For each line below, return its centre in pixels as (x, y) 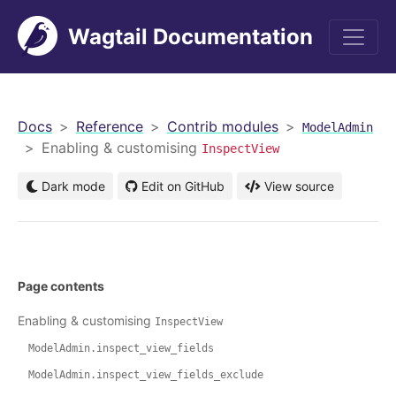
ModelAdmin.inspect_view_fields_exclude (146, 375)
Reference (110, 126)
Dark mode (72, 186)
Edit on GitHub (183, 186)
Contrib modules (223, 126)
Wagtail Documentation (190, 36)
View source (299, 186)
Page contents (61, 286)
